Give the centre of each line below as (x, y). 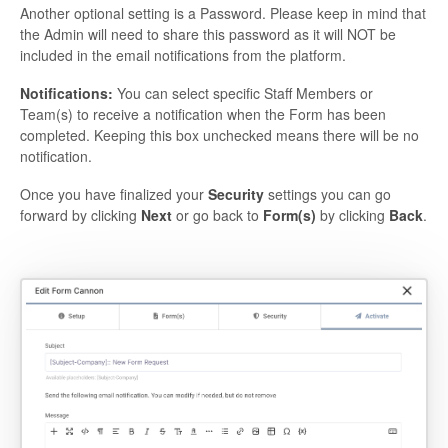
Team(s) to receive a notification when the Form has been (203, 113)
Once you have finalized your (114, 193)
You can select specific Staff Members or (243, 92)
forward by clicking (80, 214)
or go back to (217, 214)
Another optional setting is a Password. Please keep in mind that (223, 12)
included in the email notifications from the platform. (183, 54)
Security (236, 193)
